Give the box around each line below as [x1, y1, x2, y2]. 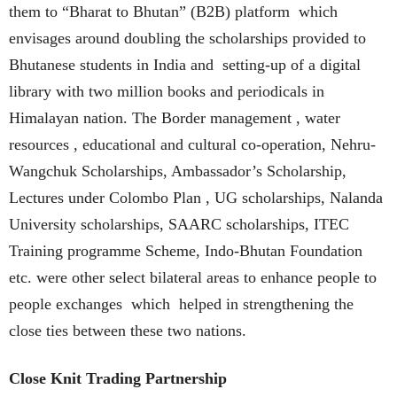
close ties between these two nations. [9, 321, 246, 339]
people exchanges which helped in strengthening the [9, 294, 354, 313]
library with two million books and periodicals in [9, 82, 324, 100]
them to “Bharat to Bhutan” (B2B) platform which [9, 2, 338, 20]
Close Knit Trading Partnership [9, 369, 227, 387]
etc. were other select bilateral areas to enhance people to [9, 268, 377, 286]
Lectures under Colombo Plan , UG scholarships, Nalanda [9, 188, 383, 206]
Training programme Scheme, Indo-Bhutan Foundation [9, 241, 362, 260]
